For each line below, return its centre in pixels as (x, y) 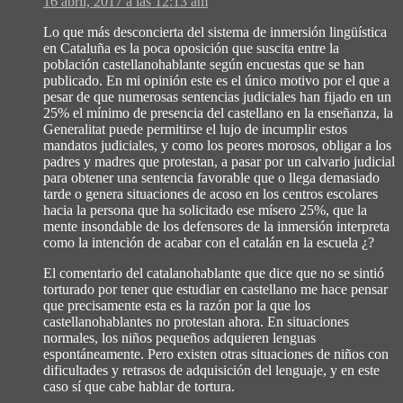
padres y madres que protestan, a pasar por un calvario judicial (219, 161)
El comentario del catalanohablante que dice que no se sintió (214, 273)
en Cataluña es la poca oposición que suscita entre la (191, 48)
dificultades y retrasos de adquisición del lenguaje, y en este (211, 370)
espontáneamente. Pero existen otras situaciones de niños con (216, 354)
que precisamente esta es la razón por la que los (177, 305)
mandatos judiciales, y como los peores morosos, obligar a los (217, 145)
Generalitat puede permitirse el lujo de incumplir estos (195, 129)
